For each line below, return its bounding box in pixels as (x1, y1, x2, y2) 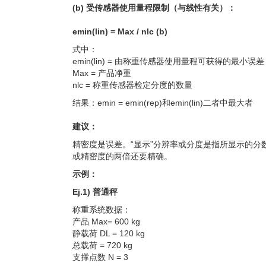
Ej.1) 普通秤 (72, 187, 118, 197)
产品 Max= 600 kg (72, 217, 140, 226)
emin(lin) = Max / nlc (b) (72, 27, 167, 36)
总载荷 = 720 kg (72, 240, 132, 250)
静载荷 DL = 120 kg (72, 229, 145, 238)
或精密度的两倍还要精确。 (72, 151, 172, 161)
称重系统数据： (72, 205, 131, 214)
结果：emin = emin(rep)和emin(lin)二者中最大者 (72, 98, 253, 107)
